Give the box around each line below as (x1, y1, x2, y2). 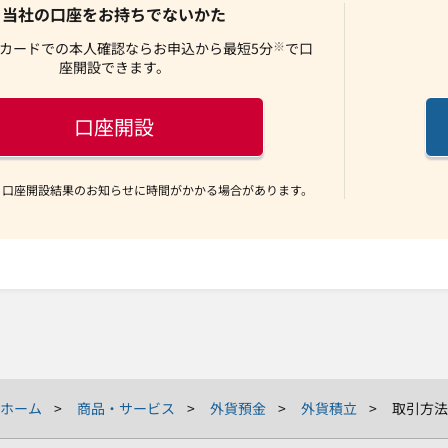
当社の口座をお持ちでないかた (2, 2, 226, 26)
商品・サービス (77, 398, 175, 418)
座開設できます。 (58, 56, 170, 77)
